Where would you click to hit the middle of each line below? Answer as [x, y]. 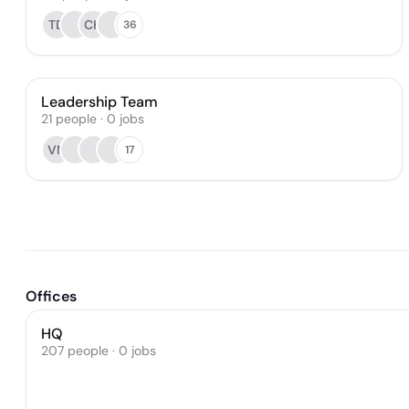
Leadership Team [100, 102]
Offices [51, 296]
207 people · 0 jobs [99, 351]
